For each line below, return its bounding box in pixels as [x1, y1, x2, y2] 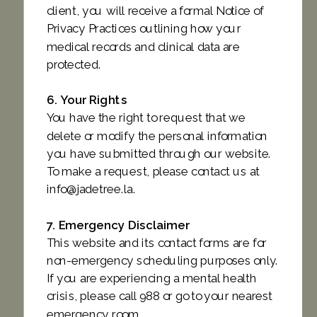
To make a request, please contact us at [46, 164, 260, 178]
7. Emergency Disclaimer [46, 217, 190, 232]
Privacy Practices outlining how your [46, 21, 241, 36]
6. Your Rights [46, 93, 127, 108]
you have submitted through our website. [46, 146, 272, 161]
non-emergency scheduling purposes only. [46, 253, 279, 267]
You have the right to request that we [46, 110, 246, 125]
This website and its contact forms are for [46, 236, 267, 250]
